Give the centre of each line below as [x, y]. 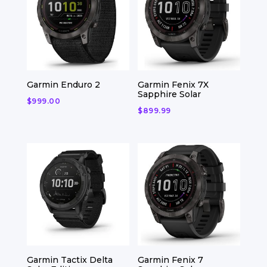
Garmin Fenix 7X [173, 85]
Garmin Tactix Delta [69, 260]
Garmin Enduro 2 [63, 85]
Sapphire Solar [170, 94]
